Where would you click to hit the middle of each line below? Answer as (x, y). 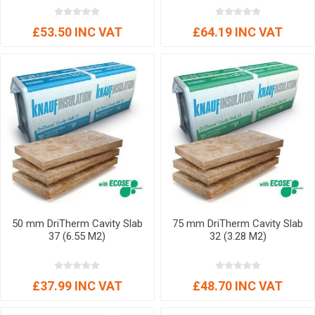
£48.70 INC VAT (238, 286)
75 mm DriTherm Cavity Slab (238, 224)
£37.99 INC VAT (77, 286)
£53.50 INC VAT (77, 32)
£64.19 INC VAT (238, 32)
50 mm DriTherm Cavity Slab (77, 224)
